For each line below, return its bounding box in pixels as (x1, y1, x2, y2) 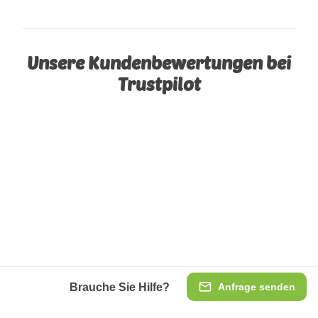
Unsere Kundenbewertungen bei (27, 52, 291, 74)
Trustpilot (117, 73, 201, 95)
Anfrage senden (218, 280, 295, 292)
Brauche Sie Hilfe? (70, 280, 170, 293)
